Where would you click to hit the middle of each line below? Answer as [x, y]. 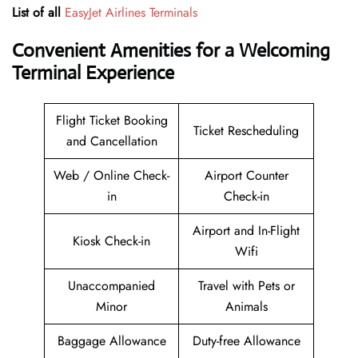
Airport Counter [246, 176]
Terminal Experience [93, 73]
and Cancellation [111, 141]
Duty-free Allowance [246, 341]
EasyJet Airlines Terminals [131, 13]
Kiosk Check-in [111, 241]
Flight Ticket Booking [111, 121]
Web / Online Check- [111, 176]
